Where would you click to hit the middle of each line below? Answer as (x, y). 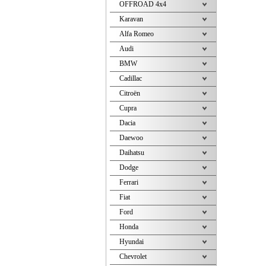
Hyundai (132, 242)
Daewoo (131, 138)
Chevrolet (133, 256)
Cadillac (131, 78)
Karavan (131, 19)
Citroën (130, 93)
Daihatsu (132, 153)
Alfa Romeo (137, 34)
